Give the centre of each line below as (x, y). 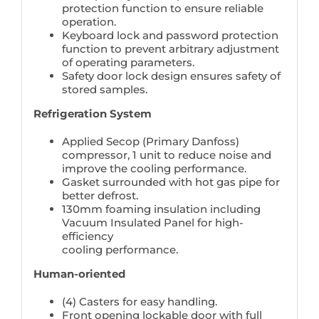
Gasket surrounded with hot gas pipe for (171, 182)
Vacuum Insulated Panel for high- (152, 222)
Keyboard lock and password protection (170, 35)
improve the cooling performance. (154, 168)
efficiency (87, 236)
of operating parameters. (128, 62)
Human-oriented (79, 273)
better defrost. (100, 195)
